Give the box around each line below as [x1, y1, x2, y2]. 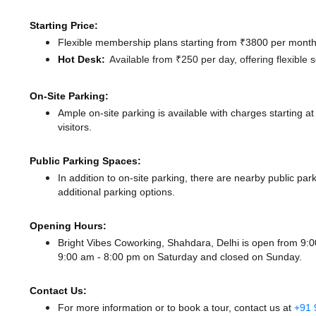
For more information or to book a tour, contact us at [58, 301, 294, 315]
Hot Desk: [58, 53, 105, 66]
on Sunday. [249, 250, 302, 264]
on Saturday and [143, 250, 220, 264]
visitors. [58, 121, 92, 134]
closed [220, 250, 249, 264]
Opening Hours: [30, 219, 107, 233]
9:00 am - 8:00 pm [58, 250, 143, 264]
